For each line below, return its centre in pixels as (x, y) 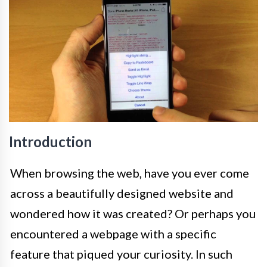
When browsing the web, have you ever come (130, 173)
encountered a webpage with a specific (113, 234)
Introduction (50, 142)
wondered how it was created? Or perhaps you (133, 214)
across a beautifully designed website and (122, 193)
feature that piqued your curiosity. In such (121, 254)
